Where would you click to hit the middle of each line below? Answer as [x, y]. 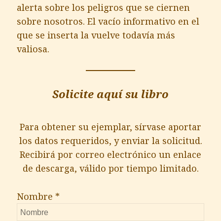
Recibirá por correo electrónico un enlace [110, 155]
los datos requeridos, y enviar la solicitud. [110, 141]
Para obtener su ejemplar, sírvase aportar [110, 127]
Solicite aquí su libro [110, 93]
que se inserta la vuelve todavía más [96, 35]
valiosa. [33, 49]
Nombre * [38, 196]
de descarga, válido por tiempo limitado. [110, 168]
